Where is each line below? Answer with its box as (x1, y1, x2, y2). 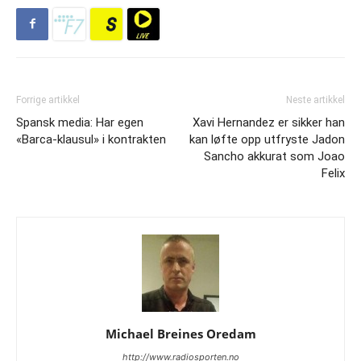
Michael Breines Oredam (105, 325, 256, 342)
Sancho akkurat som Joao (204, 148, 345, 164)
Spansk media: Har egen (16, 114, 143, 130)
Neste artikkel (286, 93, 345, 106)
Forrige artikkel (16, 93, 80, 106)
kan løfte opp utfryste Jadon (189, 131, 345, 147)
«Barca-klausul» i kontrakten (16, 131, 166, 147)
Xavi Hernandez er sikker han (193, 114, 345, 130)
